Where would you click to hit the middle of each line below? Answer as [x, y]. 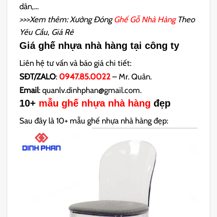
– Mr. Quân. [131, 76]
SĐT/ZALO [38, 76]
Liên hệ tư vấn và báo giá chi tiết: [76, 63]
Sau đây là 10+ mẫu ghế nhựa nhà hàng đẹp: [94, 121]
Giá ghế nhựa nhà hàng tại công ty [100, 46]
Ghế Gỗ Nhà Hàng [145, 20]
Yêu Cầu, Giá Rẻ [47, 32]
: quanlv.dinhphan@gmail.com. [90, 90]
